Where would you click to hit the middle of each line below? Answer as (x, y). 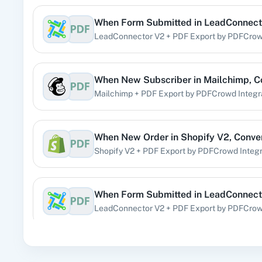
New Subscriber (156, 80)
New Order (145, 137)
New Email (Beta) (159, 251)
